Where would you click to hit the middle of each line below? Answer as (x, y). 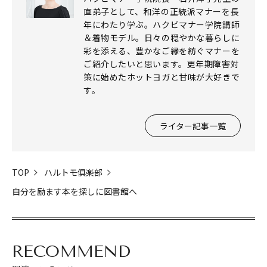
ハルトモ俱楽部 (73, 172)
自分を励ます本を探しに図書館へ (74, 191)
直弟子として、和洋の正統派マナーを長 (162, 11)
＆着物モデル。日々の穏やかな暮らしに (162, 37)
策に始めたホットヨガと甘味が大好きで (162, 77)
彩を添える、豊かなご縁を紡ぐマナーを (162, 50)
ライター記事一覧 (193, 125)
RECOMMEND (71, 251)
